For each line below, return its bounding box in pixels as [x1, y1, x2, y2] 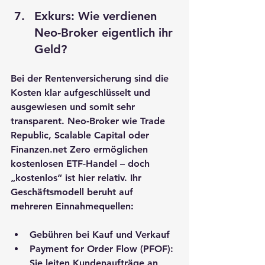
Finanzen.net [11, 143, 67, 155]
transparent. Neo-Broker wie [11, 115, 140, 127]
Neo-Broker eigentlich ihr [34, 25, 176, 40]
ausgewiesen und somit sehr [11, 101, 138, 112]
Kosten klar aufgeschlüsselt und [11, 86, 153, 98]
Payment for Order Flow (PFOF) [30, 243, 170, 254]
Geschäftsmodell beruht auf [11, 186, 136, 198]
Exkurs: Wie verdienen [34, 8, 160, 23]
